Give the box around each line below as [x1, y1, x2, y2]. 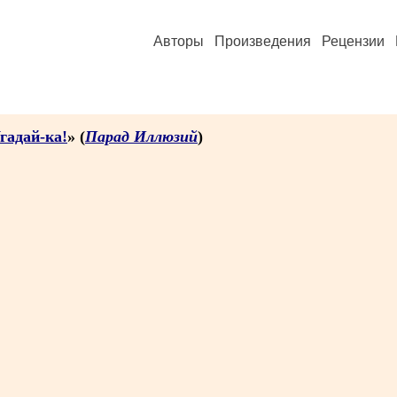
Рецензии [322, 34, 385, 49]
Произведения [214, 34, 311, 49]
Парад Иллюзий [85, 128, 198, 145]
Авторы [153, 34, 204, 49]
